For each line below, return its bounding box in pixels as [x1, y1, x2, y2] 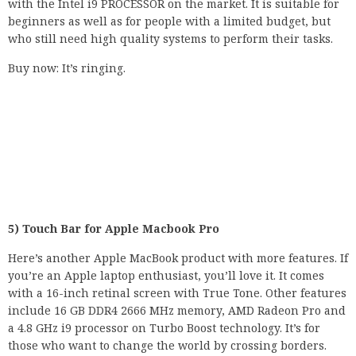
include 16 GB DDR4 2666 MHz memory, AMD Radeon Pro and [8, 303, 346, 319]
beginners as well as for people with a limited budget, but [8, 14, 331, 29]
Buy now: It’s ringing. [8, 60, 126, 76]
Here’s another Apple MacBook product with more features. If [8, 250, 348, 266]
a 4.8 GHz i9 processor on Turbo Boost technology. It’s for [8, 320, 320, 336]
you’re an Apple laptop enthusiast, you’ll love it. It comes [8, 268, 324, 284]
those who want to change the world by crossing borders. [8, 338, 327, 354]
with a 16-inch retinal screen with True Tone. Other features [8, 285, 346, 301]
